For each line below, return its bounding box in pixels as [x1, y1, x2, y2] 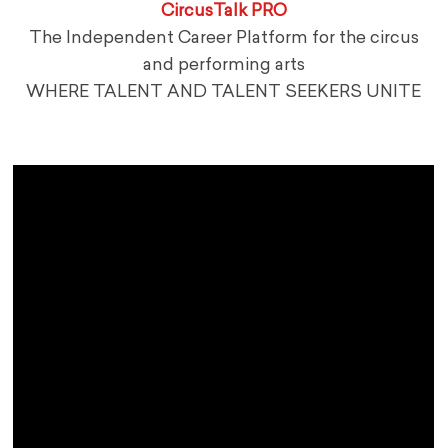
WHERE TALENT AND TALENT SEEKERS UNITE [26, 84, 422, 102]
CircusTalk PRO [160, 3, 287, 21]
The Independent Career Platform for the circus [28, 30, 419, 48]
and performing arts [142, 57, 305, 75]
